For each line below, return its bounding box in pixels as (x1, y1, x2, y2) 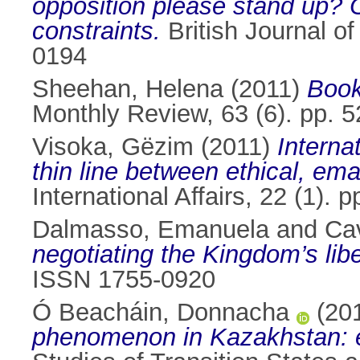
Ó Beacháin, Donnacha (32, 298, 289, 327)
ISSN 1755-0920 (32, 265, 215, 294)
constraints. (32, 17, 161, 46)
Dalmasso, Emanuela (32, 215, 269, 244)
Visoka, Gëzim (32, 133, 194, 162)
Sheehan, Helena (32, 75, 223, 104)
